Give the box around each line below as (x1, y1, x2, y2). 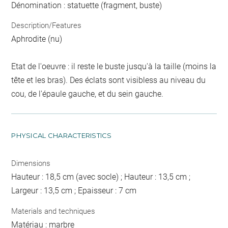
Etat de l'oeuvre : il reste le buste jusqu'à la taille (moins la (11, 62, 217, 71)
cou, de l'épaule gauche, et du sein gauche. (11, 89, 164, 99)
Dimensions (11, 159, 51, 168)
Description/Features (11, 21, 82, 30)
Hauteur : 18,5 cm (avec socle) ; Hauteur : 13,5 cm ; (11, 172, 191, 182)
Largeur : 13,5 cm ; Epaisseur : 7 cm (11, 186, 137, 195)
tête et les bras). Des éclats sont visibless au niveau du (11, 75, 206, 85)
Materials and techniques (11, 206, 96, 216)
